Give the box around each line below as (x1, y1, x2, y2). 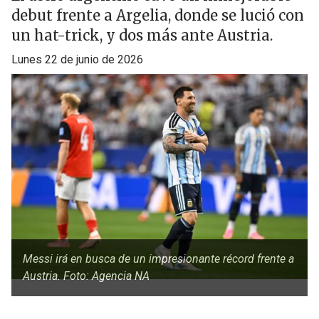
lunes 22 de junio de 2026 (18, 53, 143, 66)
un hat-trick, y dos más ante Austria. (11, 26, 273, 44)
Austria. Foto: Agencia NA (23, 269, 150, 283)
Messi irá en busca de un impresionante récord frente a (23, 252, 294, 266)
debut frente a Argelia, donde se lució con (11, 6, 304, 24)
